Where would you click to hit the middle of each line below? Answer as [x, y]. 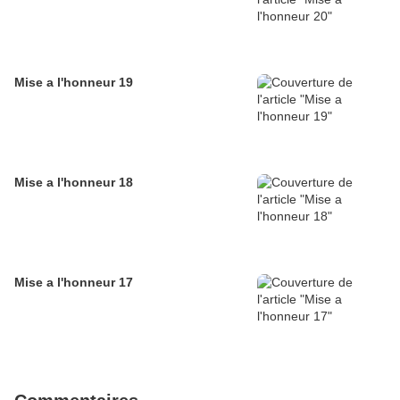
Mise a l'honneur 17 [74, 283]
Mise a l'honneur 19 [74, 83]
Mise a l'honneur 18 [74, 183]
